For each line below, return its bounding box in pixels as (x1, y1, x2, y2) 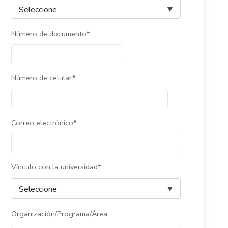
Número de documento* (11, 28, 90, 39)
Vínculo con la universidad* (11, 162, 101, 173)
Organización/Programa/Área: (11, 208, 109, 219)
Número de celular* (11, 73, 75, 83)
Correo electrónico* (11, 117, 76, 128)
